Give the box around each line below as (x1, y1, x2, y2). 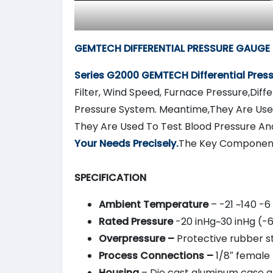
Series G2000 (74, 68, 141, 83)
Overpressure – (99, 232, 177, 246)
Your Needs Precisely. (74, 136, 179, 151)
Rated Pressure (99, 214, 173, 229)
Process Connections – (99, 249, 213, 263)
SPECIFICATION (74, 171, 146, 185)
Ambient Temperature (99, 197, 208, 212)
